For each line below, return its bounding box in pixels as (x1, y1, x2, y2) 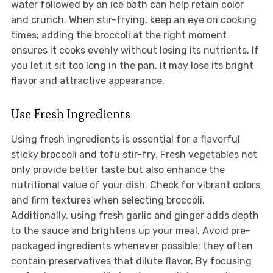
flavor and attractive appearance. (10, 75, 165, 87)
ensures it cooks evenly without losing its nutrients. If (10, 44, 259, 57)
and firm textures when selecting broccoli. (10, 194, 205, 207)
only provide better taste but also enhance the (10, 164, 225, 176)
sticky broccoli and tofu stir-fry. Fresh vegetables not (10, 149, 257, 161)
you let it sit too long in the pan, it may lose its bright (10, 60, 253, 72)
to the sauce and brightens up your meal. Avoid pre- (10, 225, 250, 237)
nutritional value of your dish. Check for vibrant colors (10, 179, 260, 191)
